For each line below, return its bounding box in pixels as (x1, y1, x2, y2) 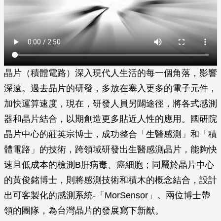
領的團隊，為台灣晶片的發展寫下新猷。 (4, 206, 164, 216)
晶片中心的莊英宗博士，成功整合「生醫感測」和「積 (4, 129, 217, 139)
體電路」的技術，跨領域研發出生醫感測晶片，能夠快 (4, 145, 217, 154)
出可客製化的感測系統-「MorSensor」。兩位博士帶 (4, 190, 210, 200)
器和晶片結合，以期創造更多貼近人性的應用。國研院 (4, 114, 217, 124)
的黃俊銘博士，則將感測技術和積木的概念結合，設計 (4, 175, 217, 185)
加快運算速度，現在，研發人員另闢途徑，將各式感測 (4, 99, 217, 109)
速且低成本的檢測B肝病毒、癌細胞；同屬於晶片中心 (4, 160, 214, 170)
